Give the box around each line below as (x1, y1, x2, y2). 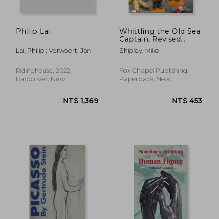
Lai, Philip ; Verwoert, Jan (16, 46, 91, 54)
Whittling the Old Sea (119, 26, 201, 36)
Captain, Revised (119, 34, 181, 44)
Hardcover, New (16, 75, 66, 83)
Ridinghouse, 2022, (16, 66, 72, 74)
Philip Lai (16, 26, 50, 36)
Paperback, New (119, 75, 171, 83)
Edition (119, 42, 146, 51)
